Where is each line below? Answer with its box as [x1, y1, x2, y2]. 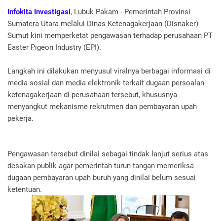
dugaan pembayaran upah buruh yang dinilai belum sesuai [7, 173, 196, 183]
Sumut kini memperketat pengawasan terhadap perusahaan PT [7, 31, 213, 40]
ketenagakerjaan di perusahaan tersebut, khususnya [7, 90, 177, 100]
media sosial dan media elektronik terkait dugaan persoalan [7, 78, 204, 88]
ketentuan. [7, 185, 44, 194]
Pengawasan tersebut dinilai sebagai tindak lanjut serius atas [7, 149, 208, 159]
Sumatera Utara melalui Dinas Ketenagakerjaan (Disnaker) [7, 19, 198, 29]
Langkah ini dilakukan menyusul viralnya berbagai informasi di [7, 67, 211, 76]
